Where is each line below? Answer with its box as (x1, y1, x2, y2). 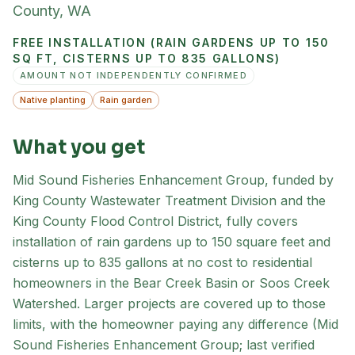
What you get (13, 136, 145, 159)
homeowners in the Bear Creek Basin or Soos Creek (13, 275, 330, 291)
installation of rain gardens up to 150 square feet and (13, 234, 330, 250)
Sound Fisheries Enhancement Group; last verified (13, 337, 315, 353)
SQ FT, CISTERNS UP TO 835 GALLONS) (13, 52, 281, 65)
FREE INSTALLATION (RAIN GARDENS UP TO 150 (13, 36, 330, 49)
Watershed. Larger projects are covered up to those (13, 296, 326, 311)
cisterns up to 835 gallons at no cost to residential (13, 254, 312, 270)
